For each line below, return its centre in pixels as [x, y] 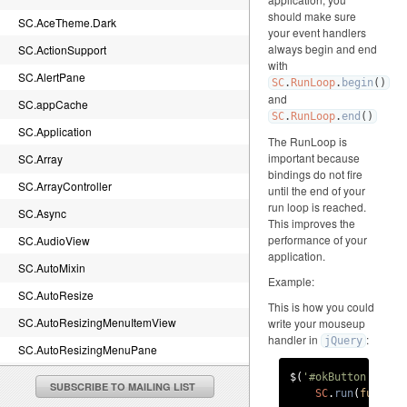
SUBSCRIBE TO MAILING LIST [122, 387]
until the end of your [317, 190]
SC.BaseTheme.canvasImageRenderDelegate [133, 377]
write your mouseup [317, 323]
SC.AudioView [54, 240]
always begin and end [323, 49]
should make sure [312, 16]
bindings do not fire [315, 174]
